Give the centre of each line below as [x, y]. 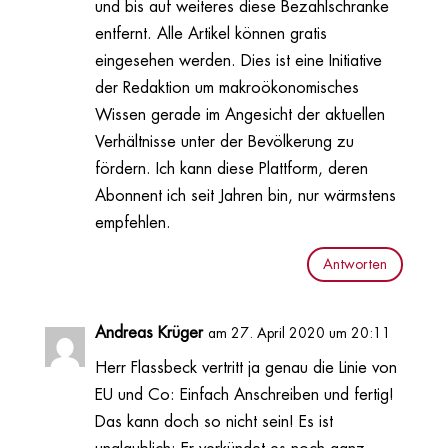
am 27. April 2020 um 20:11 [299, 332]
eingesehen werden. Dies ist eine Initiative [238, 60]
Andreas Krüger [148, 332]
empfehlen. [132, 222]
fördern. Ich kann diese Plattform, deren [231, 168]
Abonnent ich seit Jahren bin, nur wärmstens [245, 195]
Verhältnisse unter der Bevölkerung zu [224, 141]
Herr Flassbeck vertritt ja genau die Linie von [245, 367]
